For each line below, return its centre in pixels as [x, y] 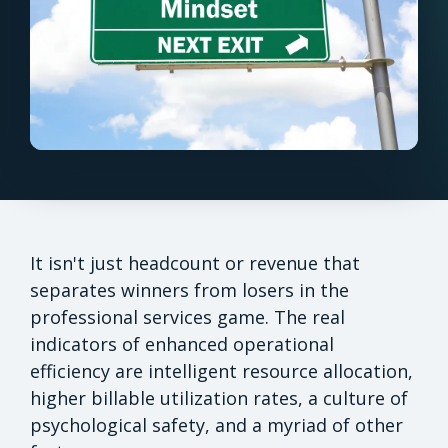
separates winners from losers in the [189, 289]
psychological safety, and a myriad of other [216, 424]
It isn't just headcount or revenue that [195, 262]
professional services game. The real [187, 316]
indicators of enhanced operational [182, 343]
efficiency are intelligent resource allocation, [221, 370]
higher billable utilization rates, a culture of [219, 397]
